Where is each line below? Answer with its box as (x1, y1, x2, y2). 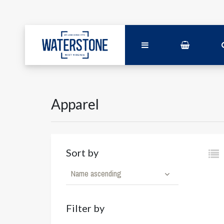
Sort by (66, 146, 98, 158)
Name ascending (71, 168, 121, 179)
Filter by (66, 202, 104, 214)
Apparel (51, 95, 99, 112)
